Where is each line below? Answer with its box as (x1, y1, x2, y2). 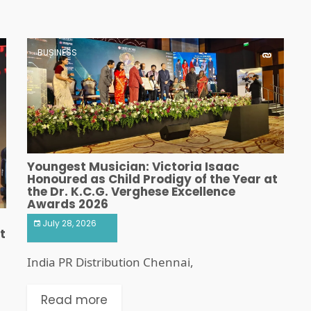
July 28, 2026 (42, 217, 96, 230)
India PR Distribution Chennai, (27, 254, 194, 271)
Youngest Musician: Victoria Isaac (27, 158, 239, 176)
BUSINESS (37, 46, 77, 58)
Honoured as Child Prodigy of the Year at (27, 171, 278, 188)
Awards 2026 (27, 196, 108, 213)
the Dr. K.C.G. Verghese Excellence (27, 183, 235, 201)
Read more (41, 292, 108, 309)
